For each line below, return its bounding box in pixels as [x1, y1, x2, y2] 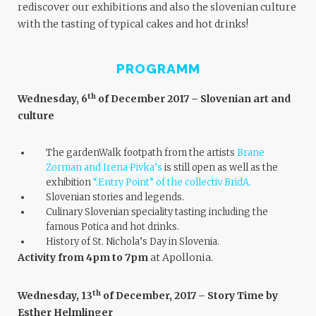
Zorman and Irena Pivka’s [46, 162, 162, 174]
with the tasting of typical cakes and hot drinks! [18, 18, 248, 30]
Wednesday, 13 [18, 289, 92, 302]
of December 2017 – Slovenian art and [96, 92, 291, 105]
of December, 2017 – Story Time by [101, 289, 278, 302]
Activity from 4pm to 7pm [18, 251, 148, 264]
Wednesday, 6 [18, 92, 87, 105]
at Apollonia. [148, 251, 213, 264]
